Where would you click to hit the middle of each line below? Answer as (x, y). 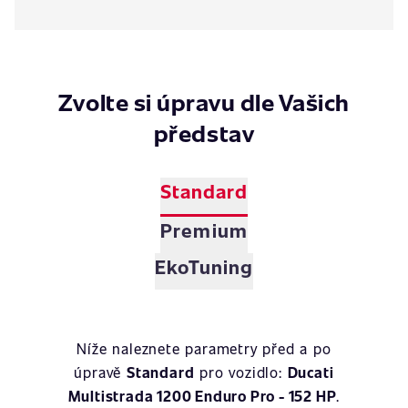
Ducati (311, 372)
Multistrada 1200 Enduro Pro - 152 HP (202, 396)
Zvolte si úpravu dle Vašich (204, 102)
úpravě (101, 372)
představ (204, 133)
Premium (204, 230)
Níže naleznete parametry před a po (204, 348)
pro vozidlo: (241, 372)
